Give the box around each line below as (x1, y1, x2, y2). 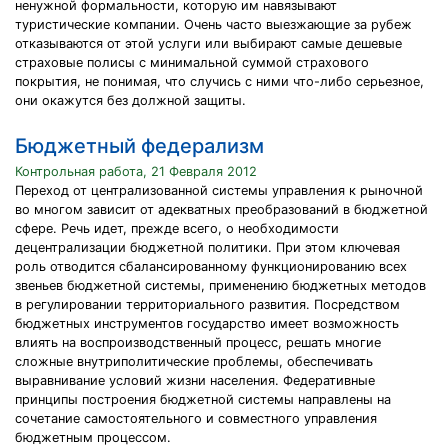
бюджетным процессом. (15, 430, 171, 445)
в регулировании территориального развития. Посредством (15, 297, 400, 312)
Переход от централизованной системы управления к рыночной (15, 183, 423, 198)
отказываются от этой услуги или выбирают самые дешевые (15, 36, 402, 51)
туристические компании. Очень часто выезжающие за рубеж (15, 17, 412, 32)
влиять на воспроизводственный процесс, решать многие (15, 335, 381, 350)
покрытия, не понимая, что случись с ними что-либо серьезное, (15, 74, 424, 89)
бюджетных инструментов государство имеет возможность (15, 316, 399, 331)
